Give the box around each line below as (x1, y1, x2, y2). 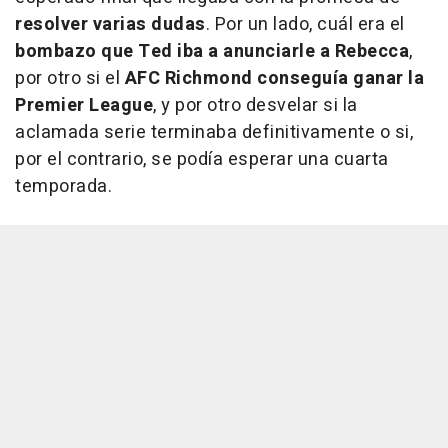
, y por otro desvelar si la (153, 92, 358, 120)
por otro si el (15, 65, 125, 93)
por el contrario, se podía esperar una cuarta (15, 146, 389, 174)
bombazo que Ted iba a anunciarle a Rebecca (15, 38, 409, 66)
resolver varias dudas (15, 11, 206, 39)
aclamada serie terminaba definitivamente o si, (15, 119, 413, 147)
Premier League (15, 92, 153, 120)
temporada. (15, 173, 112, 201)
